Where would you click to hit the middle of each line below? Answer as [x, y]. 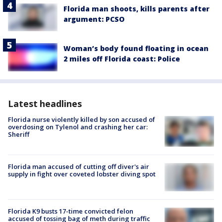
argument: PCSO [94, 19]
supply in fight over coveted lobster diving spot [82, 174]
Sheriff [19, 134]
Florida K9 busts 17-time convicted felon [71, 211]
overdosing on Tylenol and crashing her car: [78, 127]
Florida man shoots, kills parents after [137, 9]
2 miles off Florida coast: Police [122, 59]
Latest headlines [45, 103]
